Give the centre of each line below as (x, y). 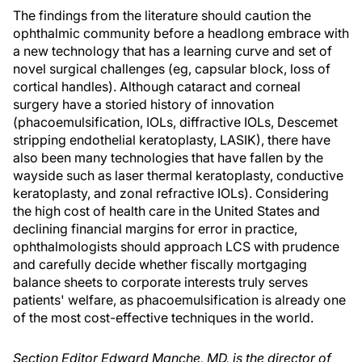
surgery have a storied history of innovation (143, 104)
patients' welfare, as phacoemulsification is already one (179, 300)
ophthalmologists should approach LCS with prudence (176, 246)
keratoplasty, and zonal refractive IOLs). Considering (171, 193)
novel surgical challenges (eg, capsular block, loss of (172, 69)
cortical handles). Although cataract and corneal (157, 86)
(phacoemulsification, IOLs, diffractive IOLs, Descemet (175, 122)
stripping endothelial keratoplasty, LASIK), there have (172, 140)
